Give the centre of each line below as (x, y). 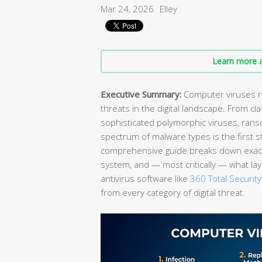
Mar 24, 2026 (127, 9)
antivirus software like (145, 178)
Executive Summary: (141, 94)
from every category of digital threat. (173, 192)
